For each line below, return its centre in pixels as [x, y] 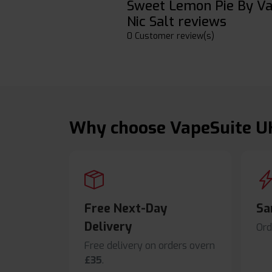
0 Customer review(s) [171, 36]
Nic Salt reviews [177, 22]
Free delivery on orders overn [150, 246]
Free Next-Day [126, 209]
